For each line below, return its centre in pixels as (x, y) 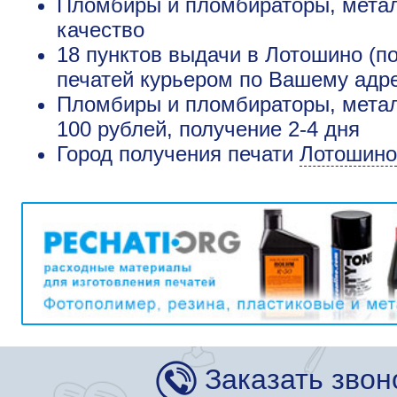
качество (101, 30)
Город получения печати (178, 154)
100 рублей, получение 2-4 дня (208, 129)
